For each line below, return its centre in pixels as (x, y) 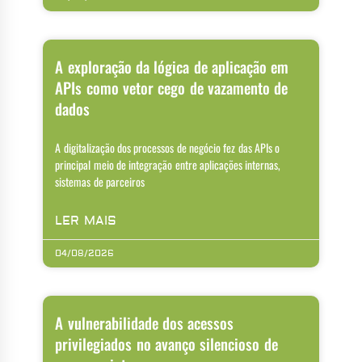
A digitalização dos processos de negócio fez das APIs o (168, 147)
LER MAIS (86, 221)
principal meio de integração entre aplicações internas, (168, 164)
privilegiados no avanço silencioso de (166, 343)
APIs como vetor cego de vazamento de (172, 87)
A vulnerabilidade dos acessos (145, 322)
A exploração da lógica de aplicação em (172, 66)
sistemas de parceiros (100, 181)
